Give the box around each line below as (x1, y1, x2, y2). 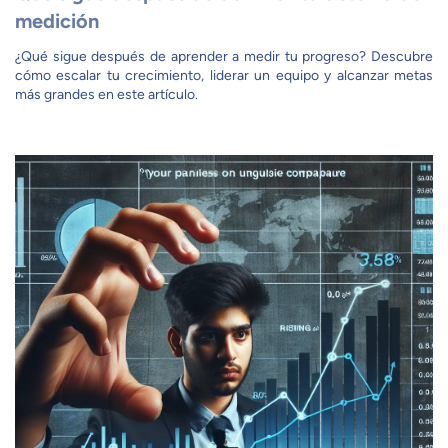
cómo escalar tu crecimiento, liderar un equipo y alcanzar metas (15, 67, 433, 84)
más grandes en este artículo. (15, 86, 198, 103)
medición (15, 9, 99, 33)
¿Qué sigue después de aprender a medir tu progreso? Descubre (15, 48, 433, 65)
